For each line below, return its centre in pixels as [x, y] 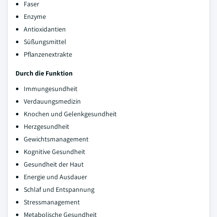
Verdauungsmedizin [52, 101]
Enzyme [35, 16]
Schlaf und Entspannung [59, 189]
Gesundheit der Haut [54, 164]
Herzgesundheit [46, 126]
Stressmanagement [52, 202]
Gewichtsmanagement [56, 139]
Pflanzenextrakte [48, 54]
